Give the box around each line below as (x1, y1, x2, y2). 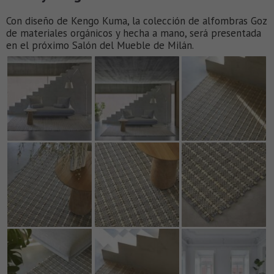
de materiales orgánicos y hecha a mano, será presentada (6, 26, 261, 40)
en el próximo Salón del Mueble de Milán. (6, 39, 194, 53)
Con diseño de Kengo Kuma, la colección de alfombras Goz (6, 14, 267, 28)
